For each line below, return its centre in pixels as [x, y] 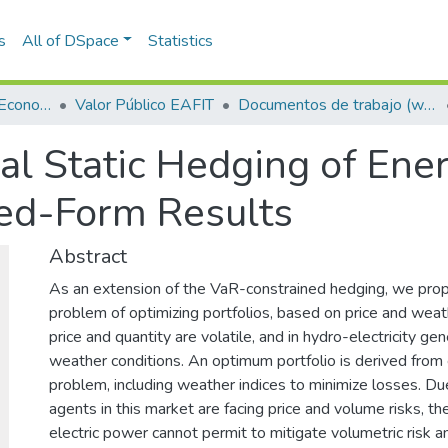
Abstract [88, 256]
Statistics [181, 40]
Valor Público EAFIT [144, 105]
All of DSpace [70, 40]
